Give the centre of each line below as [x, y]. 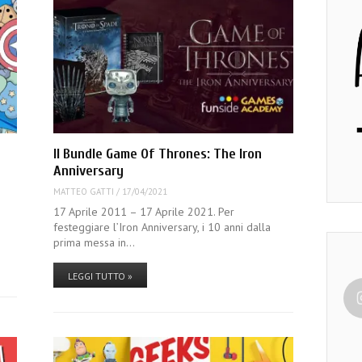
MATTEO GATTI [83, 192]
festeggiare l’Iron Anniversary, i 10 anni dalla [162, 227]
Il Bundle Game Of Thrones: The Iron [157, 154]
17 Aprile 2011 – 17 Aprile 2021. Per [143, 211]
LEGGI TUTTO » [100, 276]
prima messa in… [94, 242]
